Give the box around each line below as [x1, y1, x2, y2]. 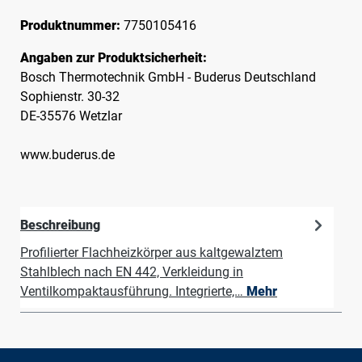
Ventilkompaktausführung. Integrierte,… [20, 284, 246, 299]
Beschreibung [20, 217, 100, 233]
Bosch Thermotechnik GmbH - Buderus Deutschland [20, 69, 316, 85]
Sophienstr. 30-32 [20, 89, 120, 104]
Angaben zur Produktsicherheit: [20, 50, 207, 65]
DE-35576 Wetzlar [20, 108, 122, 124]
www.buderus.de [20, 147, 115, 162]
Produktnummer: [20, 18, 124, 33]
